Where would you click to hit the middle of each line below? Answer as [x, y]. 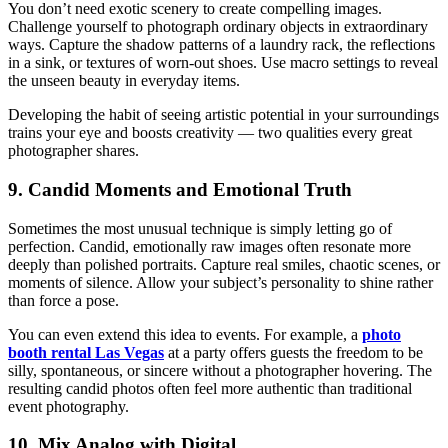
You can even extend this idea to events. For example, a [185, 334]
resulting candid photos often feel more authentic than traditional [210, 388]
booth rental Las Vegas [86, 352]
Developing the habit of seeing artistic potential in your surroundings [223, 115]
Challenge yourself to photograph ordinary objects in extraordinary [218, 27]
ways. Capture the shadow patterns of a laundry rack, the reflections [221, 45]
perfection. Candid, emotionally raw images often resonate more [209, 246]
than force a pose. [63, 300]
